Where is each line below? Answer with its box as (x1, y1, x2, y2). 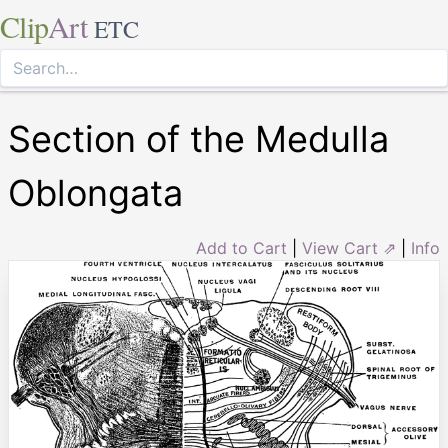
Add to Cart (196, 238, 287, 258)
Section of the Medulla (8, 117, 389, 161)
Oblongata (8, 171, 183, 215)
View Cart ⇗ (302, 238, 396, 258)
